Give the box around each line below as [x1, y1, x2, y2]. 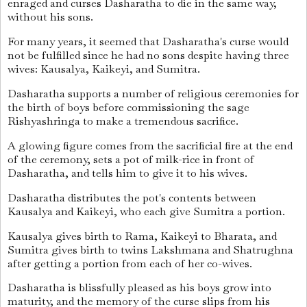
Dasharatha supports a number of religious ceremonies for [8, 86, 299, 101]
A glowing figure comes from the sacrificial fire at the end [8, 138, 293, 153]
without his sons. [8, 10, 96, 25]
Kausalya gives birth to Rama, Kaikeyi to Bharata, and [8, 228, 277, 243]
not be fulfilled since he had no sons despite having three [8, 48, 289, 63]
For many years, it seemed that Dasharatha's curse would [8, 34, 288, 49]
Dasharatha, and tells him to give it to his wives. [8, 165, 250, 180]
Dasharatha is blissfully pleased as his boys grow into [8, 280, 271, 295]
